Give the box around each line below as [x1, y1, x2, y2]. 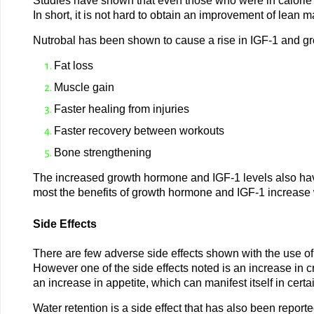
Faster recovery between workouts [53, 125, 224, 137]
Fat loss [53, 60, 93, 71]
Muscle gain [53, 81, 114, 93]
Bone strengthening [53, 146, 151, 158]
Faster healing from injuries [53, 103, 189, 115]
